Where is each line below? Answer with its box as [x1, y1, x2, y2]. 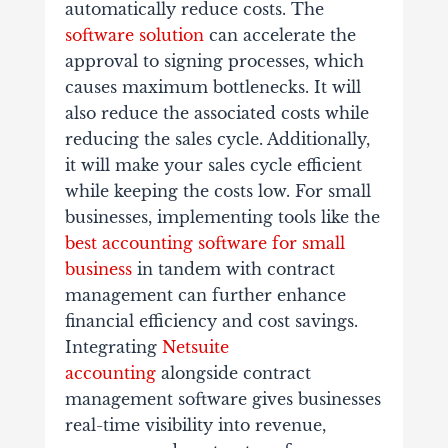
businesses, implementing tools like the [64, 207, 380, 228]
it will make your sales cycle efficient [64, 155, 362, 176]
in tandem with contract [131, 259, 335, 280]
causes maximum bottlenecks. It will [64, 77, 361, 98]
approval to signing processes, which [64, 51, 364, 72]
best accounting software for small [64, 233, 345, 254]
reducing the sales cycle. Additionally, [64, 129, 370, 150]
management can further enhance [64, 285, 346, 306]
